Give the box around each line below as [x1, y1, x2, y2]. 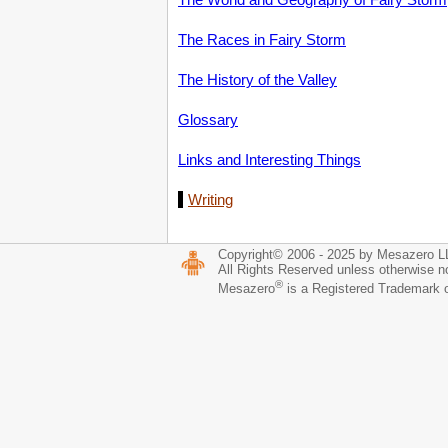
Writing [188, 191, 233, 208]
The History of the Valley [178, 71, 337, 88]
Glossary [178, 111, 238, 128]
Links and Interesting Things [178, 151, 361, 168]
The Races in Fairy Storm [178, 31, 346, 48]
